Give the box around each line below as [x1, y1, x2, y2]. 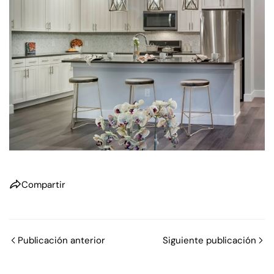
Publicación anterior [18, 234, 105, 246]
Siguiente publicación [163, 234, 256, 246]
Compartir [21, 178, 65, 191]
